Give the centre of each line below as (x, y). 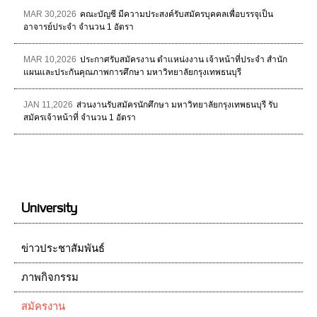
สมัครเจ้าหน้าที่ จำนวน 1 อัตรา (80, 117)
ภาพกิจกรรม (50, 277)
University (49, 209)
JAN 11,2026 (48, 105)
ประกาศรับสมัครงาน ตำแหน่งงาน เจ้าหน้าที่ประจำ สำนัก (184, 59)
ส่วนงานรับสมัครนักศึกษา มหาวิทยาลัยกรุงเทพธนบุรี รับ (177, 105)
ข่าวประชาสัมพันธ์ (63, 248)
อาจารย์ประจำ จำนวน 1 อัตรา (79, 27)
